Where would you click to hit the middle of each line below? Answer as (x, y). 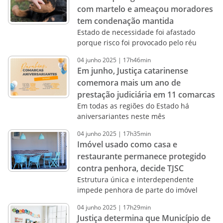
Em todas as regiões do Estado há (133, 106)
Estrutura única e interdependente (135, 179)
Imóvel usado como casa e (127, 144)
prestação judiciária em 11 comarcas (146, 95)
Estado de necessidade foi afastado (136, 32)
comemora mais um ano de (129, 83)
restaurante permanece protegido (141, 156)
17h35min (137, 134)
